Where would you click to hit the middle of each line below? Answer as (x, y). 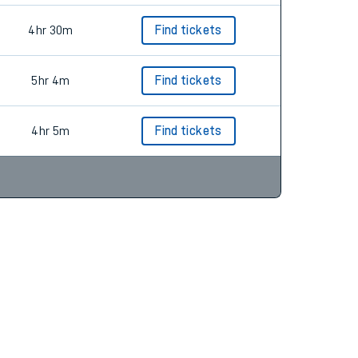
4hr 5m (51, 131)
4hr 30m (51, 30)
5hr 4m (51, 81)
